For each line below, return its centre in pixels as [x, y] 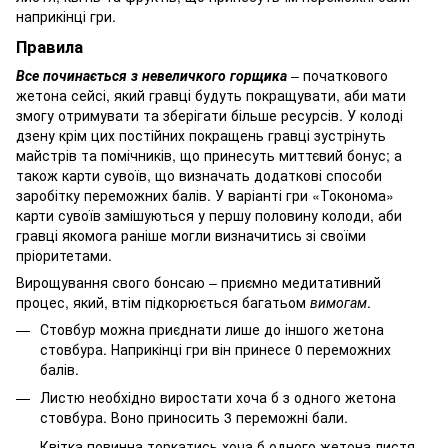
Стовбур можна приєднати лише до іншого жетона [212, 328]
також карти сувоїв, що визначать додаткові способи [199, 174]
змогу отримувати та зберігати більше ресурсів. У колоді [209, 114]
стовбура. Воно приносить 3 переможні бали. [194, 417]
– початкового [337, 74]
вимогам [338, 301]
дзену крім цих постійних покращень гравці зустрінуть [201, 134]
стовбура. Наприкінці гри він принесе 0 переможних [215, 348]
